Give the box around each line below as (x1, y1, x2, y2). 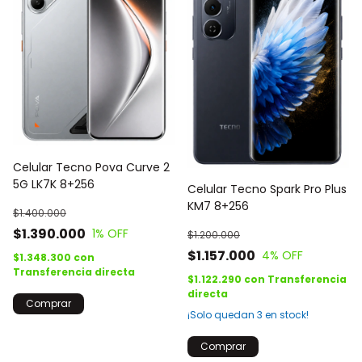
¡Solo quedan (187, 307, 257, 322)
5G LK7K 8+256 (13, 175, 95, 192)
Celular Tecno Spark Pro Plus (187, 180, 347, 197)
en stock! (263, 307, 309, 322)
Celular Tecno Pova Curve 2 (13, 158, 170, 175)
